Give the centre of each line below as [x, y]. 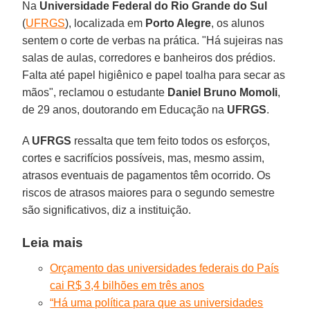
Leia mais [53, 242]
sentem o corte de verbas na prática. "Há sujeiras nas [153, 40]
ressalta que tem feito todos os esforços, [171, 140]
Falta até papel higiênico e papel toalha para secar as [154, 75]
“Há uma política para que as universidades [157, 302]
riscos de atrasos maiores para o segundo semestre [149, 192]
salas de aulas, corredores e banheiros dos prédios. [149, 57]
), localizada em [106, 23]
